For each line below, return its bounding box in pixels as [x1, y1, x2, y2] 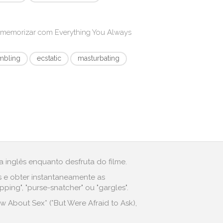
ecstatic [37, 54, 62, 62]
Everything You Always [55, 28, 132, 37]
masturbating [78, 54, 120, 62]
